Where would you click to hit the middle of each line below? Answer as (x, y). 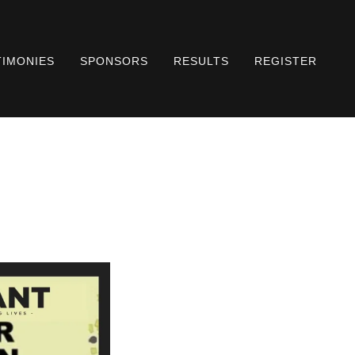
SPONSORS (115, 61)
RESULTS (202, 61)
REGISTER (286, 61)
